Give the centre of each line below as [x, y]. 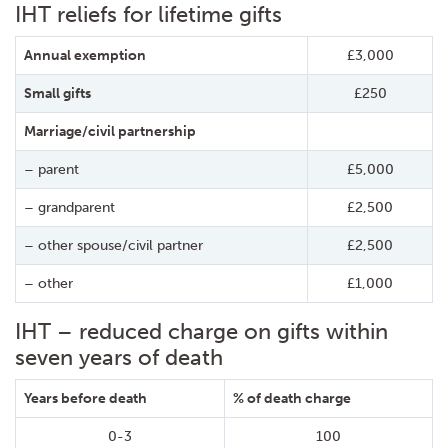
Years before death [85, 398]
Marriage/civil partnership [110, 131]
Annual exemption [85, 55]
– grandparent [69, 207]
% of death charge [292, 398]
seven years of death [119, 357]
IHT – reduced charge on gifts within [201, 331]
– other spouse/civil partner [113, 245]
